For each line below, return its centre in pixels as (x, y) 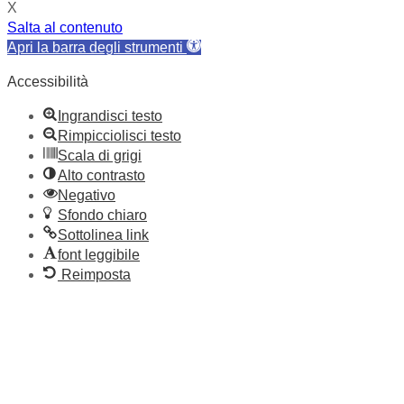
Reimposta (96, 274)
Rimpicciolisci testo (119, 135)
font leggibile (99, 254)
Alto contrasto (101, 175)
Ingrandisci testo (110, 115)
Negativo (87, 195)
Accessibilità (48, 81)
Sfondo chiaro (102, 215)
